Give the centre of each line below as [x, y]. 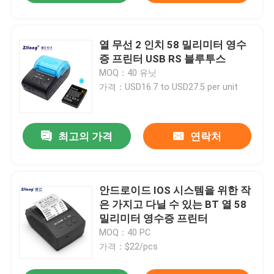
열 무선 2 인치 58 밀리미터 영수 [173, 44]
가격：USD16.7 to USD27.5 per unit [169, 87]
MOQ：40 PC [125, 233]
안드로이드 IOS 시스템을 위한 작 [175, 191]
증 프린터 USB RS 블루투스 [163, 58]
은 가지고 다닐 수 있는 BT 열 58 [173, 205]
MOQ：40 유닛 [128, 72]
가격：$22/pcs [129, 247]
